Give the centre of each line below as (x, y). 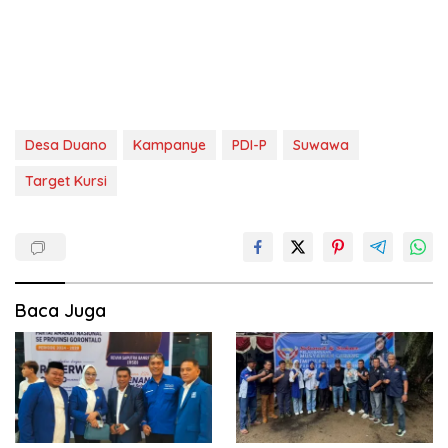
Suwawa (321, 145)
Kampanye (169, 145)
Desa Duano (66, 145)
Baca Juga (60, 310)
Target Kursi (66, 181)
